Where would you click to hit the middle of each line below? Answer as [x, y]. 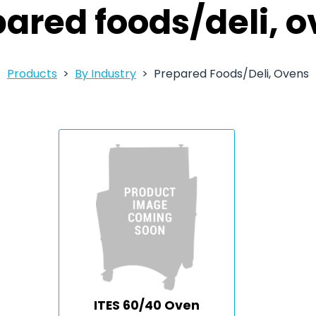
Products [32, 74]
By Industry [105, 74]
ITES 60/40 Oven [147, 305]
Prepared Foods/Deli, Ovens [231, 74]
